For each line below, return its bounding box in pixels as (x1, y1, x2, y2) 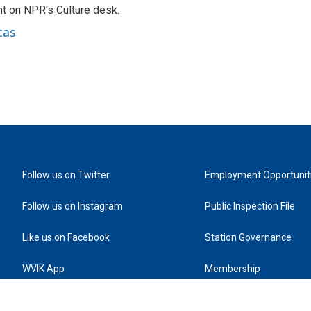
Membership (205, 263, 261, 275)
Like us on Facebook (22, 232, 110, 244)
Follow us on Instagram (22, 201, 123, 212)
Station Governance (205, 232, 292, 244)
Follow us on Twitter (22, 169, 110, 181)
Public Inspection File (205, 201, 296, 212)
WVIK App (22, 263, 65, 275)
